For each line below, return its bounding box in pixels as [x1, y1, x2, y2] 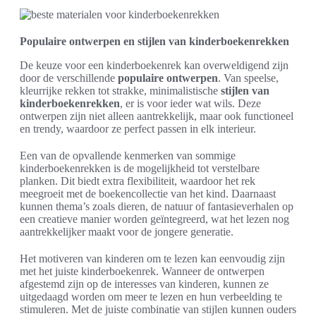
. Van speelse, [218, 72, 279, 84]
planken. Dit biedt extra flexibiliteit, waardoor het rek [20, 175, 255, 187]
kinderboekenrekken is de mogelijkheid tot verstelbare [20, 162, 260, 174]
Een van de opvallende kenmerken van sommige [20, 150, 236, 162]
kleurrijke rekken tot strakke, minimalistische [20, 85, 221, 97]
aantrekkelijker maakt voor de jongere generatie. [20, 226, 233, 238]
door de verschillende [20, 72, 118, 84]
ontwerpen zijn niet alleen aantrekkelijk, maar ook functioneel [20, 110, 293, 122]
